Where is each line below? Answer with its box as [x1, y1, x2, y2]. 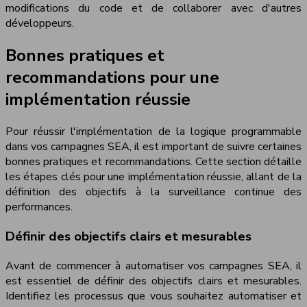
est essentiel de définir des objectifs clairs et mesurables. [5, 273, 302, 288]
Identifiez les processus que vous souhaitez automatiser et [5, 288, 302, 304]
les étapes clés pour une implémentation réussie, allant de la [5, 169, 302, 185]
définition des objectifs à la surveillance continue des [5, 184, 302, 200]
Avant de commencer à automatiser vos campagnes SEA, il [5, 258, 302, 273]
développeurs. [5, 16, 74, 32]
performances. [5, 199, 73, 215]
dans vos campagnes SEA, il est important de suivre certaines [5, 139, 302, 155]
